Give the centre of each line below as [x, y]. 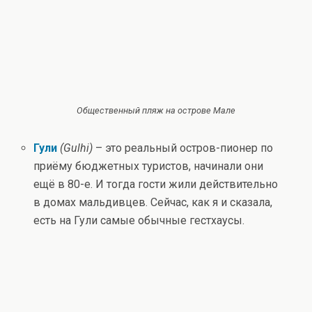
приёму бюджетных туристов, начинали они [149, 166]
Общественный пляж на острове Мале [156, 111]
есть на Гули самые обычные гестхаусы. [139, 220]
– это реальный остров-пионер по [183, 148]
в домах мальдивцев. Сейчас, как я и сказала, [153, 202]
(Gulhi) [77, 148]
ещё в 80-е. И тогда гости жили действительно [156, 184]
